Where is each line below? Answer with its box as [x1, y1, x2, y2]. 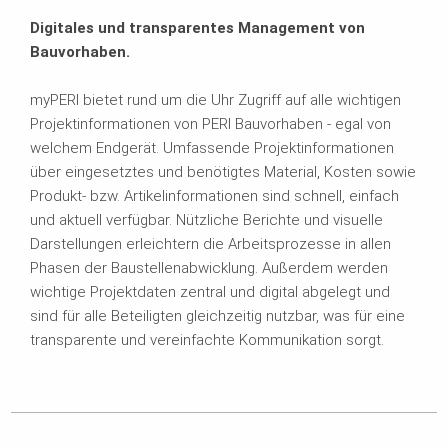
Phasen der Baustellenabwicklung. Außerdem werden [30, 258, 388, 277]
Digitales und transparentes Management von [30, 18, 365, 37]
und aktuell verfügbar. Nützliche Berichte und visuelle [30, 210, 383, 229]
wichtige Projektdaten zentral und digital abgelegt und [30, 282, 390, 301]
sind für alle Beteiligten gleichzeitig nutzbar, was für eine [30, 306, 405, 325]
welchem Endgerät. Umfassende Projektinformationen [30, 138, 394, 157]
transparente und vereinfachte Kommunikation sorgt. [30, 330, 384, 349]
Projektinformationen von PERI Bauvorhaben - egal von [30, 114, 391, 133]
